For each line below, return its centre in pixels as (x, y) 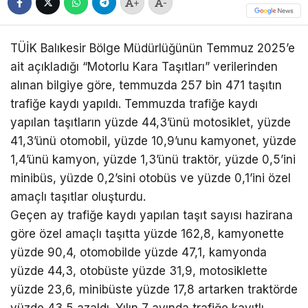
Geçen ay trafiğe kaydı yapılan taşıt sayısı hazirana (152, 215)
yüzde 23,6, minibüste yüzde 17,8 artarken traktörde (154, 289)
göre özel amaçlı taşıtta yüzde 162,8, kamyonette (147, 233)
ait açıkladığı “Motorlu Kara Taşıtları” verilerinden (144, 66)
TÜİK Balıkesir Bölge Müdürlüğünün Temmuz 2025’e (153, 48)
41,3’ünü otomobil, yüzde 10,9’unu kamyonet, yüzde (153, 141)
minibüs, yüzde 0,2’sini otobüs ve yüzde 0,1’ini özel (151, 178)
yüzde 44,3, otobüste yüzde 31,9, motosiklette (139, 271)
